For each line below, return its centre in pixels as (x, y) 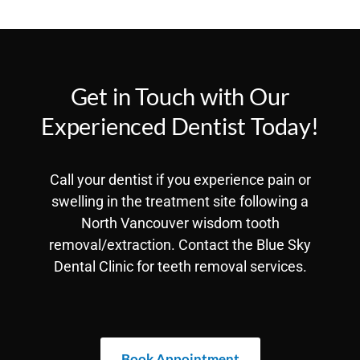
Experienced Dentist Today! (180, 125)
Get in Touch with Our (180, 96)
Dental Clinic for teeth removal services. (180, 266)
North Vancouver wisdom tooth (180, 223)
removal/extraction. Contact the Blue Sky (180, 244)
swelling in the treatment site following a (180, 201)
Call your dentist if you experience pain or (180, 179)
